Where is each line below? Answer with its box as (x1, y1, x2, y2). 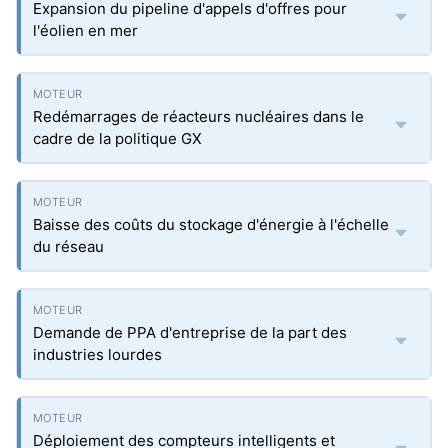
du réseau (33, 237, 104, 256)
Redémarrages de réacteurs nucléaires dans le (33, 107, 364, 126)
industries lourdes (33, 345, 162, 364)
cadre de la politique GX (33, 129, 202, 148)
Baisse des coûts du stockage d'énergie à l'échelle (33, 215, 389, 234)
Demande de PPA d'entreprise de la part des (33, 323, 347, 342)
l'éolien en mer (33, 21, 138, 40)
